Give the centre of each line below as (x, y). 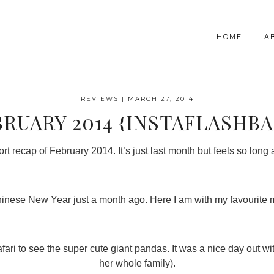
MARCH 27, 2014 (161, 99)
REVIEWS (99, 99)
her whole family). (137, 263)
